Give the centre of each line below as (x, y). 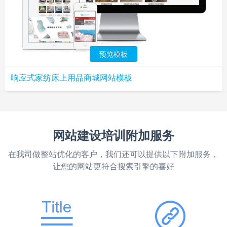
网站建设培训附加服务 (113, 135)
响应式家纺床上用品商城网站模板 (71, 78)
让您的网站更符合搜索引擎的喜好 (113, 166)
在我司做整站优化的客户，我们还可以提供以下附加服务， (113, 154)
